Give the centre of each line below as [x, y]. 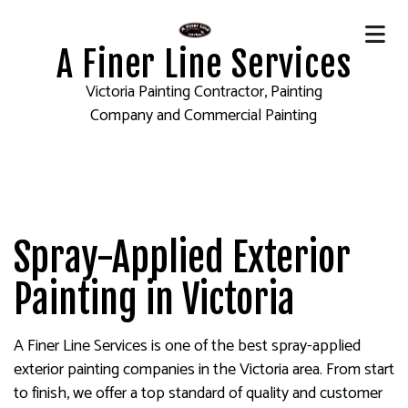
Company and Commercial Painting [204, 116]
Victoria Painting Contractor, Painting [204, 92]
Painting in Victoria [154, 300]
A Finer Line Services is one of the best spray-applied [187, 346]
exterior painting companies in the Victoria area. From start [204, 370]
